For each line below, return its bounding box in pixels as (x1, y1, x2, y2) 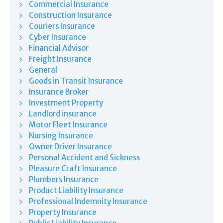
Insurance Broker (29, 87, 89, 97)
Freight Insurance (29, 54, 92, 64)
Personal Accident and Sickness (29, 152, 140, 162)
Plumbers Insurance (29, 174, 99, 184)
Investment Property (29, 98, 103, 108)
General (29, 65, 57, 75)
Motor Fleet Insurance (29, 119, 108, 129)
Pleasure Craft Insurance (29, 163, 117, 173)
